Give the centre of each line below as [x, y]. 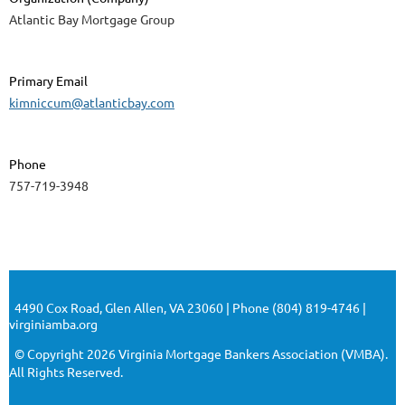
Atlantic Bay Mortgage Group [92, 19]
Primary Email [48, 81]
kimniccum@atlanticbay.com [92, 103]
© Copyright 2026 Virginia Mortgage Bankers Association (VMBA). [200, 354]
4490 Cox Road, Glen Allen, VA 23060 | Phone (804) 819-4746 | [188, 308]
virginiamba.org [55, 324]
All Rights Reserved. [66, 372]
